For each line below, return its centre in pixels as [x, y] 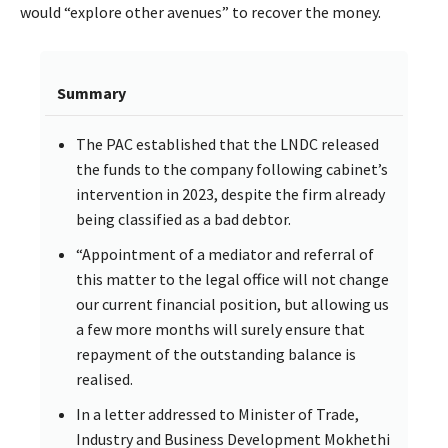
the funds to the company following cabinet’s [232, 169]
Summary [91, 93]
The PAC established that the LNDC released [227, 144]
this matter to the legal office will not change [232, 279]
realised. [104, 379]
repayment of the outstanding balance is [216, 354]
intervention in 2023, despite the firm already [230, 194]
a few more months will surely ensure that [220, 329]
